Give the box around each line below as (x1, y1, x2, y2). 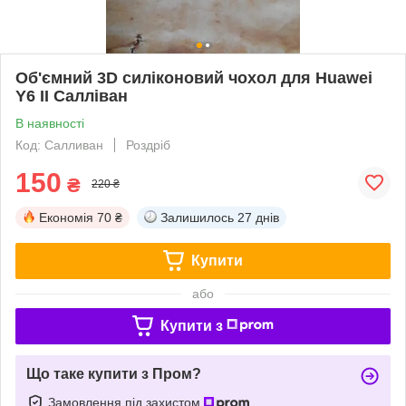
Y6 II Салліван (15, 86, 128, 105)
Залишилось (160, 209, 234, 225)
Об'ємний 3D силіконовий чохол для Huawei (15, 68, 372, 87)
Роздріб (126, 137, 170, 152)
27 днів (237, 209, 279, 225)
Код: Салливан (15, 137, 103, 152)
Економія (39, 209, 93, 225)
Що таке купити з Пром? (26, 365, 201, 382)
